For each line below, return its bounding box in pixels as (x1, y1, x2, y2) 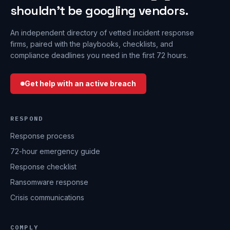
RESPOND (10, 114, 44, 123)
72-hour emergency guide (10, 147, 100, 156)
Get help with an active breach (25, 79, 136, 88)
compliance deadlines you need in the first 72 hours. (10, 51, 188, 60)
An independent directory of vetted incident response (10, 28, 194, 37)
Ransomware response (10, 178, 88, 187)
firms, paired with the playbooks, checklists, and (10, 40, 173, 49)
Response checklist (10, 162, 76, 171)
